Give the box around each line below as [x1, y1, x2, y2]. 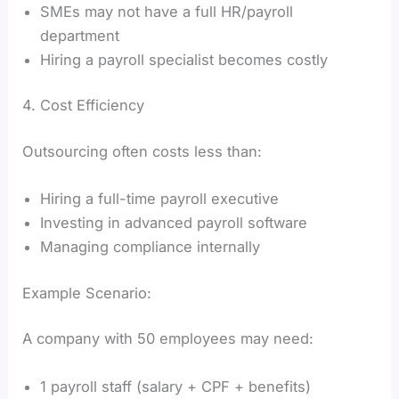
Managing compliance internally [40, 238, 261, 256]
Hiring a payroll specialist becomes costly [40, 50, 329, 69]
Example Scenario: [22, 283, 152, 302]
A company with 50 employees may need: [22, 330, 314, 348]
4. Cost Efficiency [22, 96, 145, 115]
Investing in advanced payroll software [40, 214, 308, 232]
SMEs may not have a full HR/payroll [40, 2, 294, 20]
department [40, 26, 120, 45]
